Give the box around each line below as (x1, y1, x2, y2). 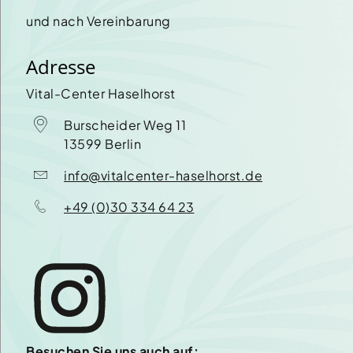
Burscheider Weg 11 (64, 117, 186, 134)
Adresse (26, 54, 95, 80)
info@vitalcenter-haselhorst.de (64, 167, 262, 184)
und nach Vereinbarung (26, 13, 171, 30)
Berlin (105, 136, 141, 153)
